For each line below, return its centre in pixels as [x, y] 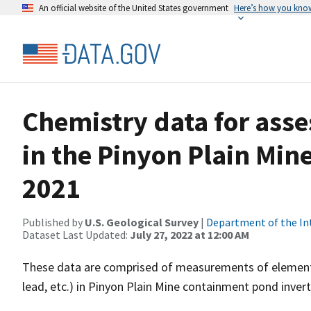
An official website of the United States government [134, 8]
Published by [53, 222]
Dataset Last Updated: [76, 235]
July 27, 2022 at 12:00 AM [190, 235]
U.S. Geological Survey [142, 222]
